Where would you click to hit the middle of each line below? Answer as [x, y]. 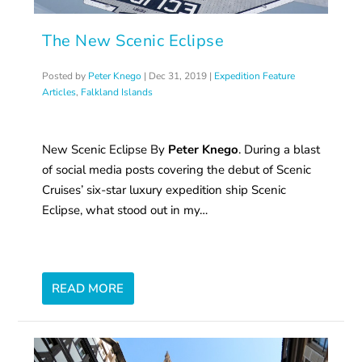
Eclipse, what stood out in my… [125, 210]
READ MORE [88, 288]
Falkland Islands [117, 92]
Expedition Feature [255, 76]
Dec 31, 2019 [178, 76]
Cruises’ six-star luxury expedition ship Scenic [164, 189]
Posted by [65, 76]
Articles [59, 92]
